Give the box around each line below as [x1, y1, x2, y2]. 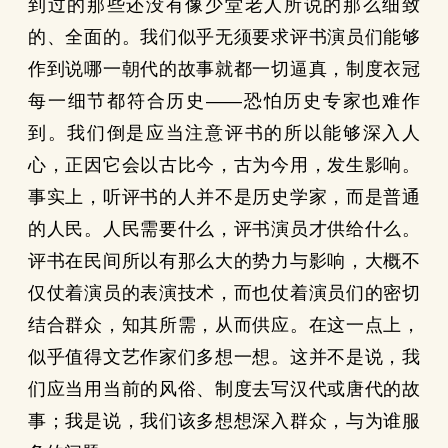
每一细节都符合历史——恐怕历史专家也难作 [28, 91, 420, 111]
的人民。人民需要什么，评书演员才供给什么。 [28, 219, 420, 239]
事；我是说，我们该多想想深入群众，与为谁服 [28, 411, 420, 431]
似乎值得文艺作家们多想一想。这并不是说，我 [28, 347, 420, 367]
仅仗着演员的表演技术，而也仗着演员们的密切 [28, 283, 420, 303]
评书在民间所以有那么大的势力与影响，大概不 [28, 251, 420, 271]
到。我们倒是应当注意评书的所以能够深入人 [28, 123, 420, 143]
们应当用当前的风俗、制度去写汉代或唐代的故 [28, 379, 420, 399]
